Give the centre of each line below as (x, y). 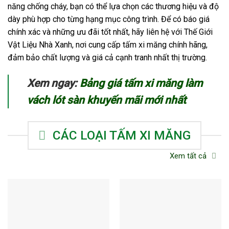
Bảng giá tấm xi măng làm (141, 83)
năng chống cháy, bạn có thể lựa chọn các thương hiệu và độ (113, 6)
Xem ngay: (53, 83)
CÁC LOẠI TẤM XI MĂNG (121, 135)
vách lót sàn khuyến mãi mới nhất (107, 100)
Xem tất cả (188, 156)
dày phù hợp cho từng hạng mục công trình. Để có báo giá (109, 19)
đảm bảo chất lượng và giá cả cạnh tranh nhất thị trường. (107, 57)
